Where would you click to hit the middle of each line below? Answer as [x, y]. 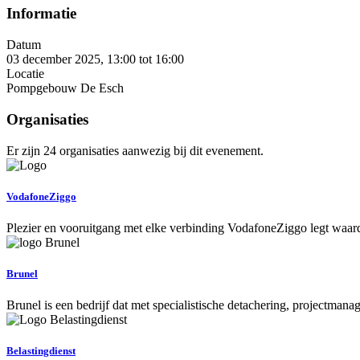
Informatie [41, 14]
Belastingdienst [41, 351]
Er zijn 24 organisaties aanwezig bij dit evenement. [135, 150]
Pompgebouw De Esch [65, 88]
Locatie [25, 74]
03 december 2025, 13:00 [71, 59]
